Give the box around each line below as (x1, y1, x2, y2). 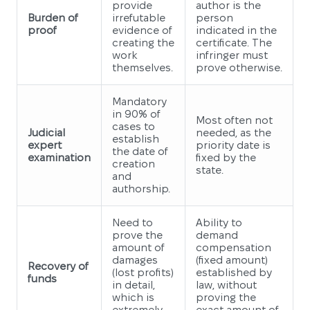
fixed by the (196, 151, 256, 163)
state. (196, 163, 224, 176)
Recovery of (28, 259, 89, 272)
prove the (112, 228, 163, 241)
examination (28, 151, 91, 163)
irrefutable (112, 11, 165, 24)
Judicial (28, 126, 65, 138)
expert (28, 138, 62, 151)
